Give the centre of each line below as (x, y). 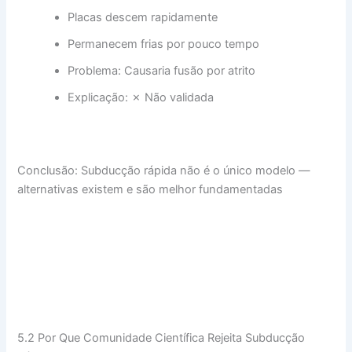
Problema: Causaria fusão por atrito (162, 70)
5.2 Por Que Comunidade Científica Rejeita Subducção (161, 338)
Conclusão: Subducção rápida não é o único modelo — (164, 171)
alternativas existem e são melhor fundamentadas (150, 190)
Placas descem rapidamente (143, 17)
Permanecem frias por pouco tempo (164, 44)
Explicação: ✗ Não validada (141, 97)
